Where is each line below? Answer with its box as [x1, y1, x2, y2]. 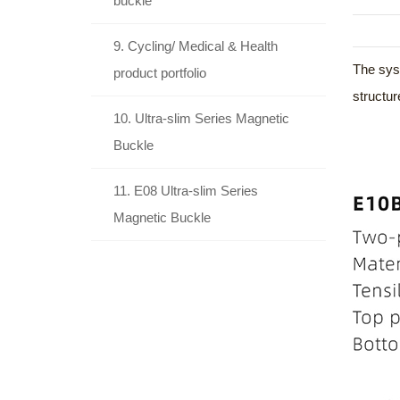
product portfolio [113, 65, 206, 80]
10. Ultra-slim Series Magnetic [113, 111, 289, 126]
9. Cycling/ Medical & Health [113, 38, 278, 54]
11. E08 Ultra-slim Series [113, 183, 258, 198]
